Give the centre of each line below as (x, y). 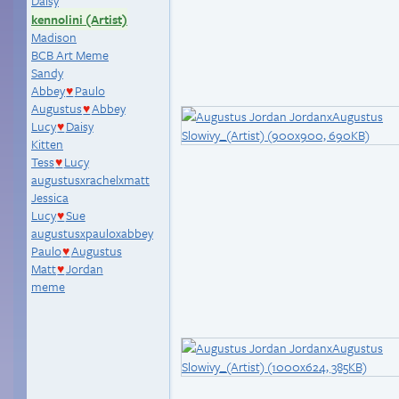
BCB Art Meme (70, 55)
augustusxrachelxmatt (90, 179)
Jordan (84, 269)
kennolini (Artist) (79, 19)
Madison (54, 37)
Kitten (47, 144)
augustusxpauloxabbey (92, 233)
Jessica (50, 197)
